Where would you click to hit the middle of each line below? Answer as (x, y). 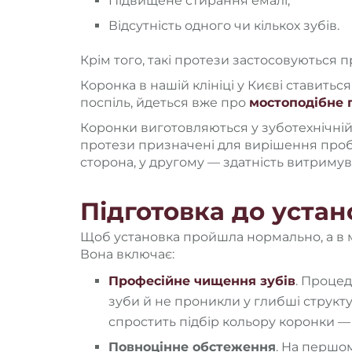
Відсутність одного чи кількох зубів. (224, 25)
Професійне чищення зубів (202, 280)
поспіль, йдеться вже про (165, 102)
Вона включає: (127, 254)
